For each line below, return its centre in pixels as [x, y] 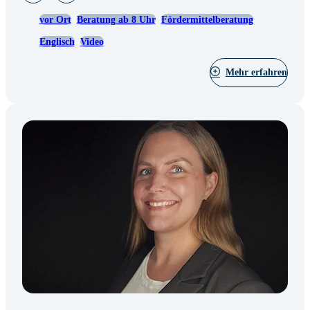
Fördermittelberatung [207, 19]
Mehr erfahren [256, 72]
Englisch [57, 42]
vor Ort [55, 19]
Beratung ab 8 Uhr [116, 19]
